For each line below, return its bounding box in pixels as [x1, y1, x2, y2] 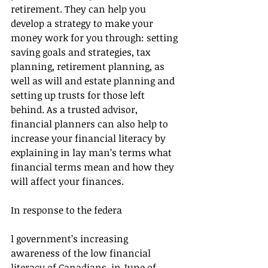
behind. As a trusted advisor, [11, 103, 140, 117]
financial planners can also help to [11, 117, 170, 131]
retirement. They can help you [11, 2, 148, 16]
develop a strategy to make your [11, 17, 156, 31]
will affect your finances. [11, 175, 124, 188]
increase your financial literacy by [11, 132, 168, 145]
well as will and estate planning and [11, 74, 177, 88]
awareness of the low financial [11, 246, 153, 260]
